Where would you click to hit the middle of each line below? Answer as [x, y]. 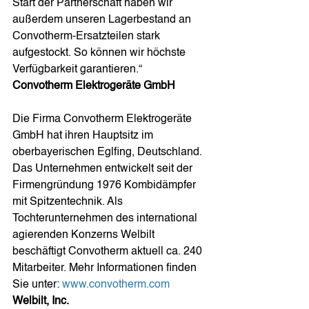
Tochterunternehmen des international [106, 219]
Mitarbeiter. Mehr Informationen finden [106, 268]
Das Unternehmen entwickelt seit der [104, 169]
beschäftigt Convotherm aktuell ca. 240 [109, 252]
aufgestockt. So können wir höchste [100, 53]
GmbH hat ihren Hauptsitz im [84, 136]
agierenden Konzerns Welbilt [85, 235]
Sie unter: [37, 285]
